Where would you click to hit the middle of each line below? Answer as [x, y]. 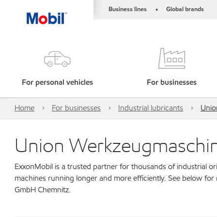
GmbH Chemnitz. [43, 190]
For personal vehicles [57, 82]
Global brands [185, 9]
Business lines [128, 9]
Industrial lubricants [151, 108]
